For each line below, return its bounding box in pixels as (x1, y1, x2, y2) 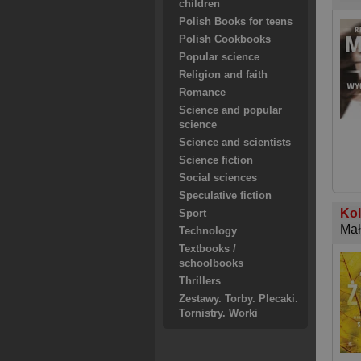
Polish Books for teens (179, 16, 293, 27)
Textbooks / (179, 243, 236, 255)
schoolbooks (179, 258, 243, 269)
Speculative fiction (179, 190, 272, 201)
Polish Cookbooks (179, 34, 271, 45)
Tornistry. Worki (179, 308, 258, 319)
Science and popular (179, 105, 282, 116)
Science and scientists (179, 137, 291, 148)
